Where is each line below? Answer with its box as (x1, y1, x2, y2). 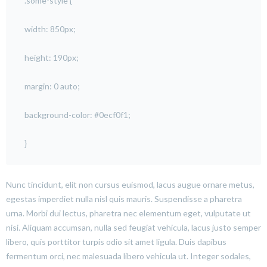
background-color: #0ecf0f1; (24, 109, 131, 120)
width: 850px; (24, 23, 76, 34)
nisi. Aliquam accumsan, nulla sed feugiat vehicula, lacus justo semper (6, 222, 261, 232)
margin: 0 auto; (24, 80, 80, 91)
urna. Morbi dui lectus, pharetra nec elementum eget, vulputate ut (6, 207, 251, 218)
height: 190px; (24, 52, 79, 63)
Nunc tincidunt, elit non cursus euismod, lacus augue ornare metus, (6, 179, 254, 190)
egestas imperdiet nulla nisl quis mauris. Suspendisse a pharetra (6, 193, 242, 204)
